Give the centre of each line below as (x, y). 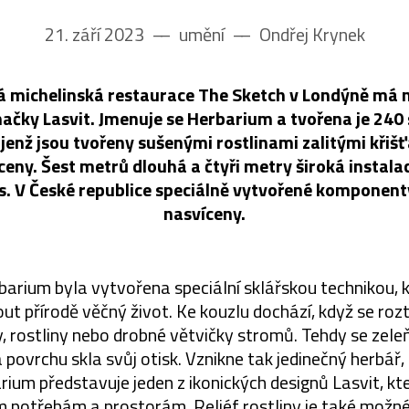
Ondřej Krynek (310, 34)
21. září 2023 (96, 34)
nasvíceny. (204, 213)
